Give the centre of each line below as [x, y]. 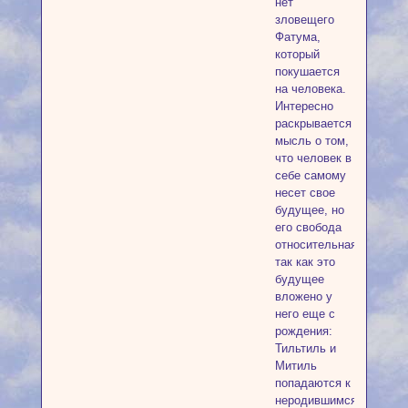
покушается [307, 72]
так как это [305, 262]
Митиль [296, 366]
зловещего [304, 20]
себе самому [310, 176]
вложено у [303, 297]
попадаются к [312, 383]
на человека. [310, 89]
